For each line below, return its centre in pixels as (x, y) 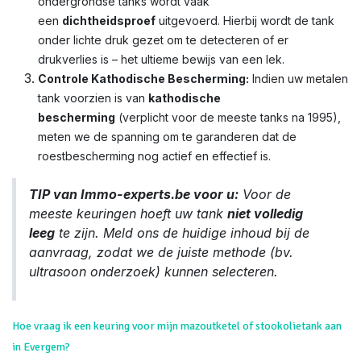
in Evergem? (41, 347)
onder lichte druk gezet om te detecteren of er (163, 40)
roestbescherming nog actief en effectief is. (154, 156)
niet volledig (265, 214)
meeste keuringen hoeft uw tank (128, 214)
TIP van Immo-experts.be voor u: (134, 194)
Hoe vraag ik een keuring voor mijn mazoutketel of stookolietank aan (177, 326)
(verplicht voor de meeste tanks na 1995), (228, 117)
